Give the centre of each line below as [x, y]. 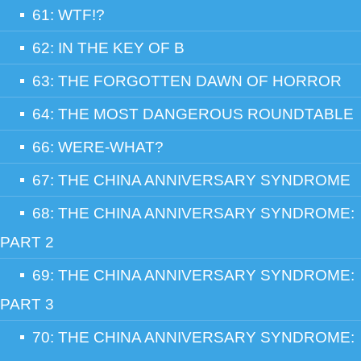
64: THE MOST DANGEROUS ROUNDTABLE [193, 114]
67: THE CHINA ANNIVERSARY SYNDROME [191, 180]
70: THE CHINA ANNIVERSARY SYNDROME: [193, 338]
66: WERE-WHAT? [98, 147]
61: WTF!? [68, 15]
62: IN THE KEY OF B [108, 48]
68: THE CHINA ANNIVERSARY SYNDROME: [193, 214]
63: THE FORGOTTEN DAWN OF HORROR [187, 81]
